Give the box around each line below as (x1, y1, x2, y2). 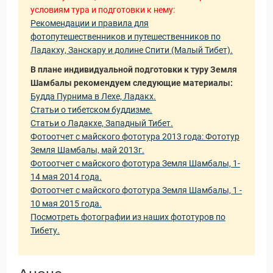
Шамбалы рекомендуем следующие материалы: (30, 78, 233, 88)
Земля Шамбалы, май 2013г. (30, 145, 144, 155)
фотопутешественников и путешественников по (30, 32, 221, 41)
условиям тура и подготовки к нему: (30, 5, 177, 15)
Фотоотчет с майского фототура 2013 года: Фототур (30, 132, 239, 141)
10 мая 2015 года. (30, 199, 102, 208)
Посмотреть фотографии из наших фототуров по (30, 212, 225, 222)
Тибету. (30, 225, 60, 235)
